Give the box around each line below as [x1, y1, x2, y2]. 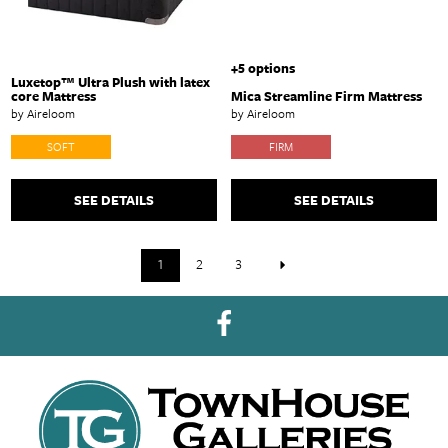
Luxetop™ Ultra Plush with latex [11, 71, 211, 92]
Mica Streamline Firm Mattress [231, 85, 422, 106]
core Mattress [11, 85, 97, 106]
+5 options [231, 57, 295, 78]
